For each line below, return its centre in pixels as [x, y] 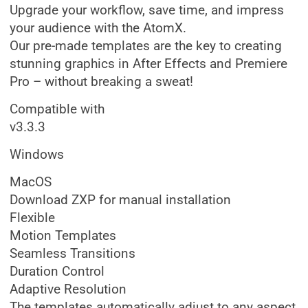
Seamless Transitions [73, 254]
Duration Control [57, 272]
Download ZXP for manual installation [120, 200]
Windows [37, 155]
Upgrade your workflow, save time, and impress [147, 10]
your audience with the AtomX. [98, 28]
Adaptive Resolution [68, 289]
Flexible [32, 218]
